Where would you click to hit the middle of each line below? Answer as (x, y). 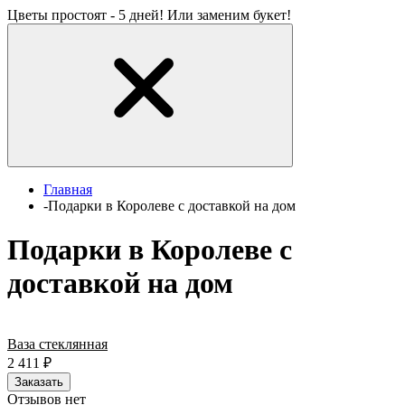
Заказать (39, 381)
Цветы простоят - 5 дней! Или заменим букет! (149, 15)
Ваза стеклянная (57, 344)
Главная (68, 189)
